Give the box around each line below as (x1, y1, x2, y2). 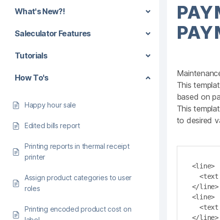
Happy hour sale (25, 101, 76, 109)
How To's (15, 73, 49, 82)
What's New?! (15, 6, 65, 16)
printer (25, 153, 46, 161)
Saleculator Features (15, 28, 91, 38)
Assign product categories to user (25, 173, 132, 182)
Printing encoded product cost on (25, 205, 132, 213)
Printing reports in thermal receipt (25, 142, 130, 150)
